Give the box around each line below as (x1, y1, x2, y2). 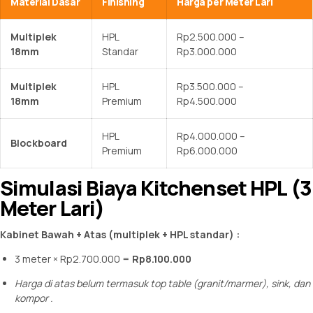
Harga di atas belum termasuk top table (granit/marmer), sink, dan (15, 276, 310, 290)
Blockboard (10, 136, 67, 150)
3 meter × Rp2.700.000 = (15, 252, 132, 265)
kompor (15, 291, 50, 305)
